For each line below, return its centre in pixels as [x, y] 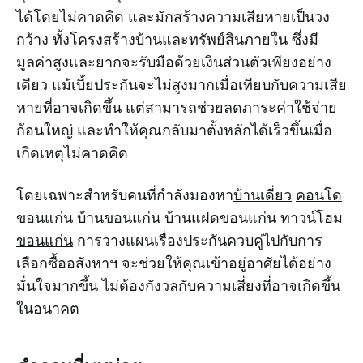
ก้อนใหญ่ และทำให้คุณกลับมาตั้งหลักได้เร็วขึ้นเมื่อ [174, 130]
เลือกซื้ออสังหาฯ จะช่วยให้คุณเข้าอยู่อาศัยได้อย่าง [174, 263]
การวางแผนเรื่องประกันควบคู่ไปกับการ [198, 240]
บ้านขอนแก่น [119, 218]
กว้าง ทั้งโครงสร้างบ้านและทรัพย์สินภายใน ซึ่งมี [167, 39]
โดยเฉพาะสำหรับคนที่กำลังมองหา [125, 195]
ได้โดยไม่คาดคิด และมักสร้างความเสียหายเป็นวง [173, 17]
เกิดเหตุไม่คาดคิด [72, 153]
